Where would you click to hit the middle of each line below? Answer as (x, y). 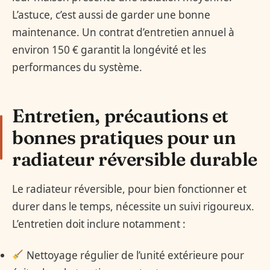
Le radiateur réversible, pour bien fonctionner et (129, 189)
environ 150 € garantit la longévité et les (109, 49)
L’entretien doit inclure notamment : (99, 224)
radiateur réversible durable (135, 159)
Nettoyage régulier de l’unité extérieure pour (134, 255)
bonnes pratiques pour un (124, 137)
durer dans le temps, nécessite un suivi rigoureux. (133, 207)
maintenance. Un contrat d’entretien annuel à (123, 32)
